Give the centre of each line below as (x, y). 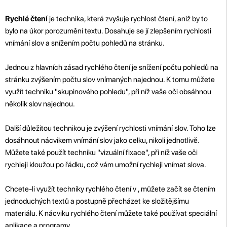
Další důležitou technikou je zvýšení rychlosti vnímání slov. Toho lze (110, 128)
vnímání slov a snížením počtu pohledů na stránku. (85, 43)
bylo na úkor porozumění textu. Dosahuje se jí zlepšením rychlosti (108, 31)
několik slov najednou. (40, 104)
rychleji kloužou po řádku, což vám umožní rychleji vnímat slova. (106, 164)
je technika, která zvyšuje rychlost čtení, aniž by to (128, 18)
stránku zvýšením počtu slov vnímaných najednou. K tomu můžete (110, 79)
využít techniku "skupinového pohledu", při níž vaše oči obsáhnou (108, 91)
